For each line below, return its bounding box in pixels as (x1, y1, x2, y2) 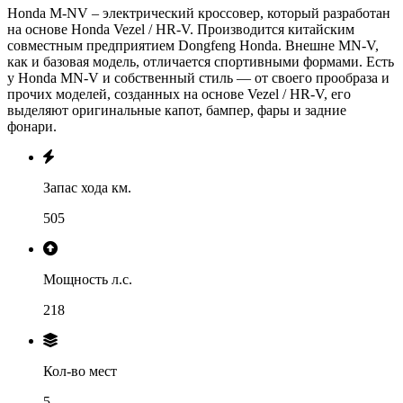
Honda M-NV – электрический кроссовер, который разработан (7, 4, 390, 21)
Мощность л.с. (43, 271, 132, 287)
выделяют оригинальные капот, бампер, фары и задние (7, 102, 346, 118)
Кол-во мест (43, 363, 117, 379)
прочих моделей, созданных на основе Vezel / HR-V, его (7, 85, 351, 102)
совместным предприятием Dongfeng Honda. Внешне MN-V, (7, 37, 379, 53)
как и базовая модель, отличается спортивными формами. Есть (7, 53, 394, 69)
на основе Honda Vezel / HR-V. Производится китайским (7, 21, 354, 37)
